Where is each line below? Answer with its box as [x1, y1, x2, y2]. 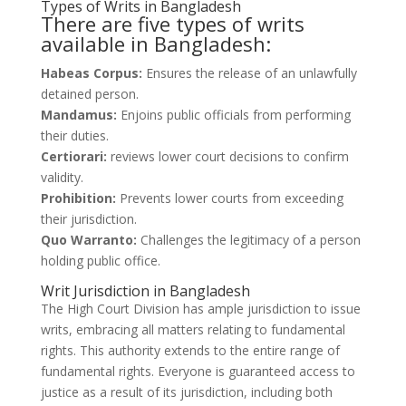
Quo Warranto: [40, 231, 137, 249]
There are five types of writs [40, 10, 304, 38]
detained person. [40, 85, 139, 103]
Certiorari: [40, 148, 107, 166]
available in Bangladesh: [40, 30, 271, 58]
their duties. [40, 127, 109, 145]
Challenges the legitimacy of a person [136, 231, 361, 249]
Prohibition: [40, 189, 116, 208]
